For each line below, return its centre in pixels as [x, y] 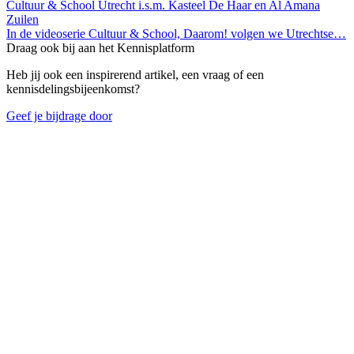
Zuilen [23, 20]
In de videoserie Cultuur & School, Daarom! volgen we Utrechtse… [176, 34]
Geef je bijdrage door [59, 116]
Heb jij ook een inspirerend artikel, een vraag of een [135, 75]
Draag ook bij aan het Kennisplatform [100, 48]
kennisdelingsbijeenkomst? [73, 89]
